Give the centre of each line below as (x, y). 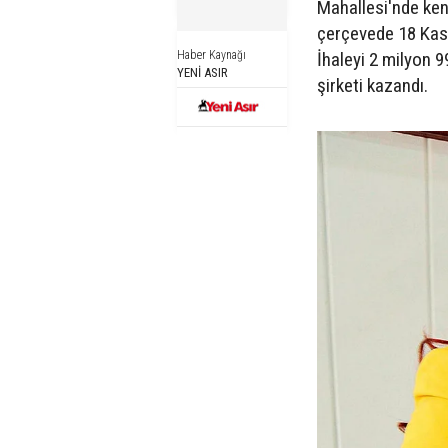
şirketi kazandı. (372, 85)
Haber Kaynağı (211, 55)
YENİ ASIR (202, 72)
